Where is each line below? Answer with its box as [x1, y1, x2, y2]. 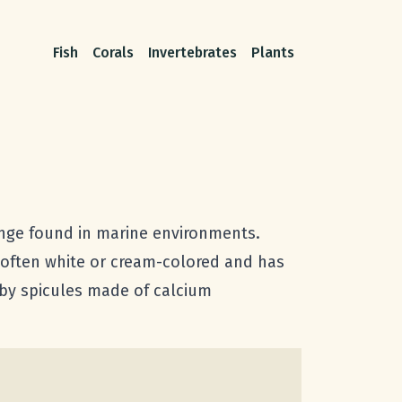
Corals [92, 44, 134, 61]
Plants [251, 44, 294, 61]
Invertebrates [148, 44, 237, 61]
